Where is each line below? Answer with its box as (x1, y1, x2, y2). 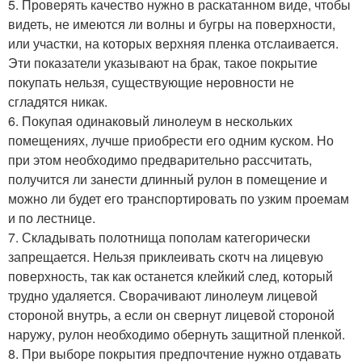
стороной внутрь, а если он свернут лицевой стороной (8, 305, 335, 324)
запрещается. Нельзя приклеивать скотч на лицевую (8, 246, 323, 266)
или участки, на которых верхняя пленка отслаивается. (8, 33, 339, 53)
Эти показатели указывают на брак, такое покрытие (8, 53, 318, 72)
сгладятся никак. (8, 91, 107, 111)
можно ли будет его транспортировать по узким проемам (8, 188, 349, 208)
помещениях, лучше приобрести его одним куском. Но (8, 130, 334, 149)
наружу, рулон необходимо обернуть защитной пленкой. (8, 324, 345, 343)
